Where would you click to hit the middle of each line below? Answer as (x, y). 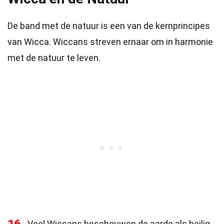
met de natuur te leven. (54, 58)
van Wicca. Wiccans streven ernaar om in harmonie (110, 42)
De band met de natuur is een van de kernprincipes (109, 26)
